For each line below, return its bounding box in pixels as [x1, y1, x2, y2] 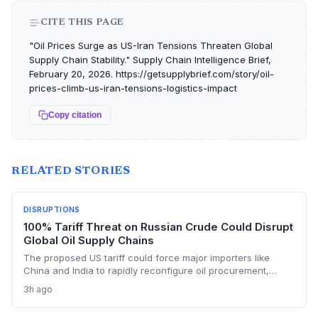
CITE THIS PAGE [40, 18, 125, 27]
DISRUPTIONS [23, 204, 80, 214]
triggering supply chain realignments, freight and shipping [23, 278, 281, 289]
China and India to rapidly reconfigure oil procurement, [23, 265, 269, 276]
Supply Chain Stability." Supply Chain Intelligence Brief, [29, 54, 271, 65]
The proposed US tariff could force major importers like [23, 252, 270, 263]
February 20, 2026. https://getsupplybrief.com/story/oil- [29, 68, 274, 79]
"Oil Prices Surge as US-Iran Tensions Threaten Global [29, 40, 273, 51]
